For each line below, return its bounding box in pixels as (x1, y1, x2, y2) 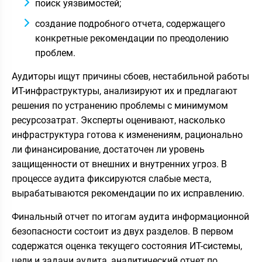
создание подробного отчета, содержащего (35, 18, 225, 29)
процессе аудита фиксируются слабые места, (12, 173, 211, 184)
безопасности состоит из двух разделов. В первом (12, 225, 233, 237)
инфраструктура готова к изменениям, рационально (12, 129, 243, 140)
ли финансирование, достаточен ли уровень (12, 143, 205, 155)
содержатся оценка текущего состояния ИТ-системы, (12, 240, 242, 251)
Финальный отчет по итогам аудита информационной (12, 211, 249, 222)
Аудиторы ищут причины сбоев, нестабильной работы (12, 70, 249, 82)
